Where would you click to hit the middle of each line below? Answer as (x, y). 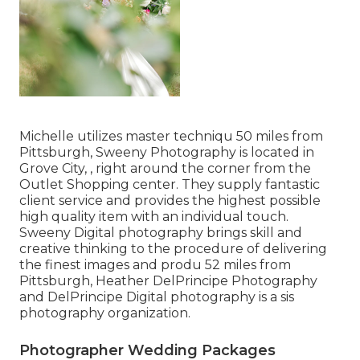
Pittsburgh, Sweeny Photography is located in (167, 153)
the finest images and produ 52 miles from (155, 265)
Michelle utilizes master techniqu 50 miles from (171, 137)
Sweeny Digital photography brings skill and (161, 233)
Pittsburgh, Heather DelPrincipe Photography (168, 281)
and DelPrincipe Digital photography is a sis (157, 297)
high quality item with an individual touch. (154, 217)
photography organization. (105, 313)
